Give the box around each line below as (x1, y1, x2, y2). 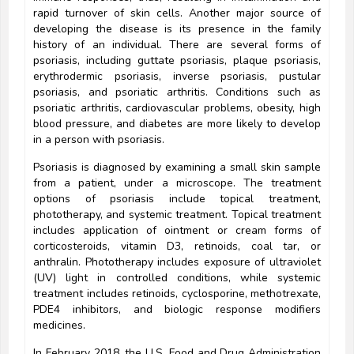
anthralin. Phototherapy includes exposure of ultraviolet (33, 254, 321, 270)
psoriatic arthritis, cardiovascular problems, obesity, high (33, 100, 321, 116)
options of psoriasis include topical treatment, (33, 191, 321, 207)
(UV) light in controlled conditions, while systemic (33, 270, 321, 286)
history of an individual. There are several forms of (33, 37, 321, 53)
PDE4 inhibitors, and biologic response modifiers (33, 302, 321, 318)
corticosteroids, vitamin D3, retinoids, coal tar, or (33, 239, 321, 254)
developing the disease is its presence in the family (33, 21, 321, 37)
